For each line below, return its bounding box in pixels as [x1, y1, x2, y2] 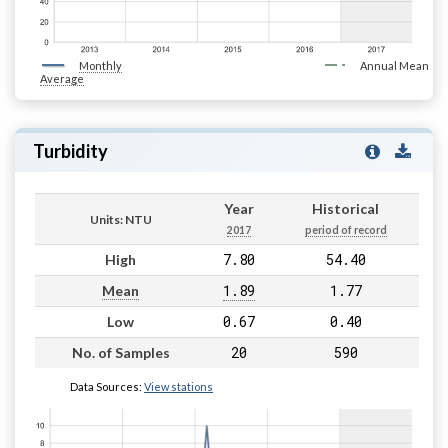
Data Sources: [70, 379, 144, 393]
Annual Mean [359, 58, 429, 72]
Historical [312, 199, 379, 217]
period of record [304, 223, 387, 236]
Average [40, 71, 84, 85]
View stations [144, 379, 213, 393]
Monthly [79, 58, 122, 72]
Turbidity [32, 139, 108, 162]
